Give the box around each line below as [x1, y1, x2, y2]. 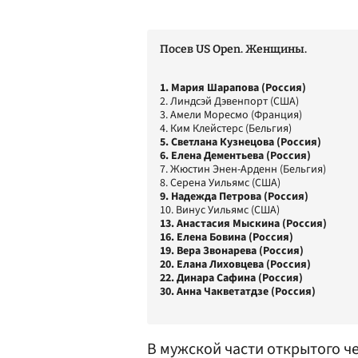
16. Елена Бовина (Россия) [160, 229, 293, 245]
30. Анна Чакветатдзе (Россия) [160, 284, 316, 300]
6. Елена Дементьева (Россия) [160, 148, 311, 164]
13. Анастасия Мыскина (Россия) [160, 216, 327, 232]
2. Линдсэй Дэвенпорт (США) [160, 93, 299, 109]
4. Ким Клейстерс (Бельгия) [160, 121, 292, 137]
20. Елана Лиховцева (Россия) [160, 257, 311, 272]
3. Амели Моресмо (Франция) [160, 107, 302, 123]
